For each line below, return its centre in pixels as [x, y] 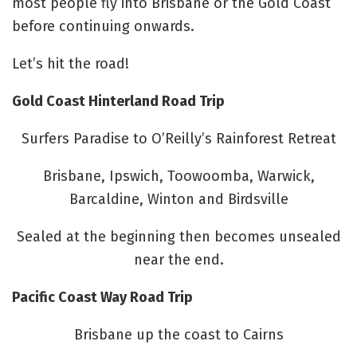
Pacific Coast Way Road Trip [102, 297]
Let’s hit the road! [71, 63]
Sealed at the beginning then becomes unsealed [178, 236]
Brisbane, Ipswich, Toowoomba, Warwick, [178, 176]
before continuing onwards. [103, 26]
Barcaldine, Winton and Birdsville [178, 199]
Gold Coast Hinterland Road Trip [118, 101]
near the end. [178, 259]
